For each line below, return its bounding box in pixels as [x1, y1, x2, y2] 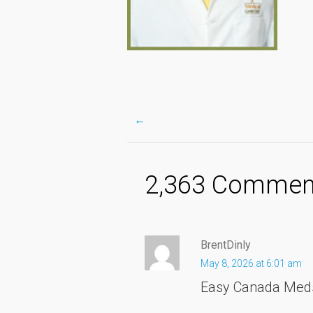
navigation [133, 189, 289, 227]
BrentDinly [201, 238, 251, 252]
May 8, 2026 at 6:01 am [201, 257, 302, 269]
